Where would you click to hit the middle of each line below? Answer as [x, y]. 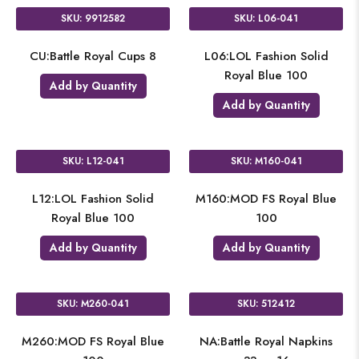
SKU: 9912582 [93, 18]
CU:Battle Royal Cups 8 [93, 56]
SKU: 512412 [266, 304]
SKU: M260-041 [93, 304]
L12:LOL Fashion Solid [93, 199]
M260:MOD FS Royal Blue [93, 341]
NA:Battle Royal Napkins [266, 341]
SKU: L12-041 [93, 161]
